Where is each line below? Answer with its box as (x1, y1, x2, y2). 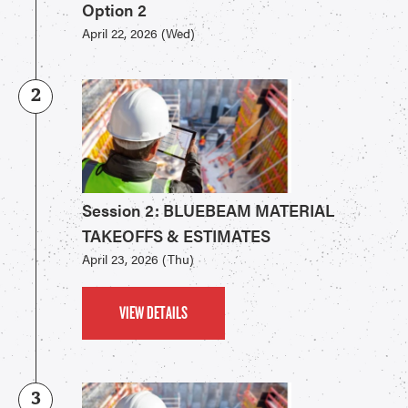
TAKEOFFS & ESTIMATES (82, 224, 270, 247)
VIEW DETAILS (119, 303, 188, 322)
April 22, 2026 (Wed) (82, 24, 195, 42)
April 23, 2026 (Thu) (82, 250, 194, 268)
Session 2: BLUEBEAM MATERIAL (82, 199, 334, 221)
